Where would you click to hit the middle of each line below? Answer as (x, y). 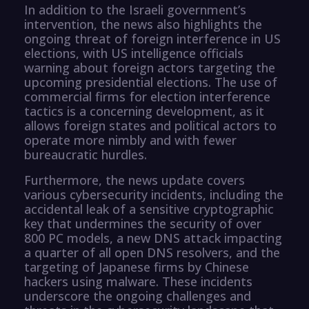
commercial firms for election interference (147, 96)
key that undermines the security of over (143, 223)
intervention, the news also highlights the (143, 24)
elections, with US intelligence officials (134, 53)
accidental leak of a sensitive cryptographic (149, 209)
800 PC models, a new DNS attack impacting (153, 238)
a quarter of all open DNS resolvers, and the (152, 252)
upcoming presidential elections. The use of (151, 82)
